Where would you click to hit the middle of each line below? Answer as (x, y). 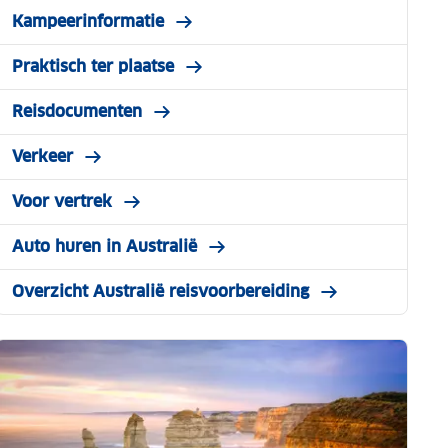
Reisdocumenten (76, 111)
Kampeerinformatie (87, 21)
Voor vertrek (61, 201)
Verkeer (42, 156)
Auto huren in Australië (104, 246)
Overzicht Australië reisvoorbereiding (160, 291)
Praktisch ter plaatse (92, 66)
